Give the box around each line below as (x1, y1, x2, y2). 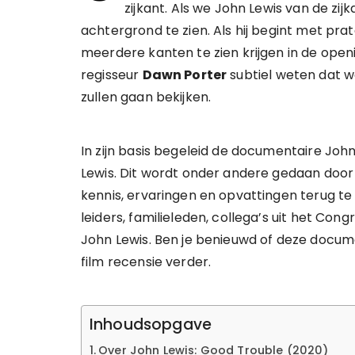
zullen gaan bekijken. (81, 88, 212, 106)
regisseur (81, 66, 143, 84)
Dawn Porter (142, 66, 227, 84)
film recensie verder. (81, 253, 212, 271)
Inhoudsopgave (90, 314, 212, 336)
